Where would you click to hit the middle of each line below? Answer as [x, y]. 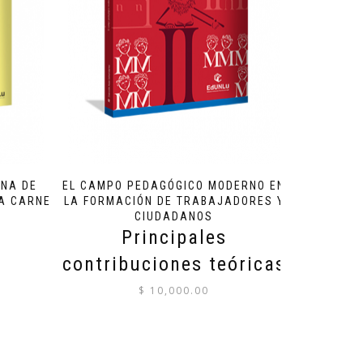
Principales [174, 237]
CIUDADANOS [174, 216]
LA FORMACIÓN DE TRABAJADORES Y [174, 201]
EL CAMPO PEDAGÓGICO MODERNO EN [174, 185]
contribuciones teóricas [174, 264]
